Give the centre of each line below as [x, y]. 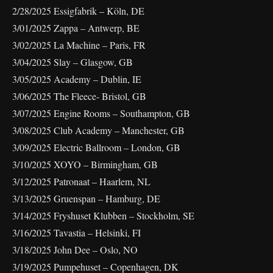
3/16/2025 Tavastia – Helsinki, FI [76, 233]
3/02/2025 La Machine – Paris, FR [79, 45]
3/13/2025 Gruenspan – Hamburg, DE [86, 199]
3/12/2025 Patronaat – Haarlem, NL [81, 182]
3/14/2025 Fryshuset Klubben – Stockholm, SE [103, 216]
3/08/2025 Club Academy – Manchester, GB [98, 130]
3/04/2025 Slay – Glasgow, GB [73, 62]
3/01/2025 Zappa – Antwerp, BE [76, 28]
